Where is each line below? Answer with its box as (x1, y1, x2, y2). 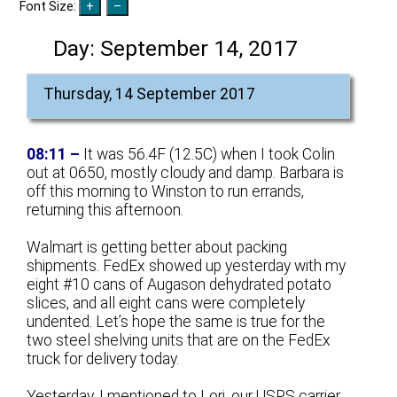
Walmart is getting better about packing (27, 237, 288, 256)
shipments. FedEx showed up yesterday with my (27, 256, 346, 275)
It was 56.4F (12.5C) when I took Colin (80, 144, 336, 163)
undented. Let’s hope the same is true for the (27, 312, 326, 331)
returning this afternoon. (27, 200, 184, 219)
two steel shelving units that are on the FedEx (27, 331, 331, 349)
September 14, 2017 (100, 35, 299, 62)
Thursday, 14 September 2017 (43, 84, 256, 103)
